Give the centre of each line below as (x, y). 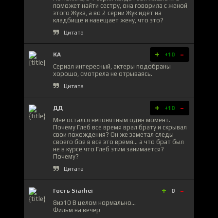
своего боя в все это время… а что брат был (118, 142)
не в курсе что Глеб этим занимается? (109, 149)
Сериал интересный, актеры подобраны (112, 66)
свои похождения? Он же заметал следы (113, 134)
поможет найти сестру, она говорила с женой (120, 5)
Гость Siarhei (73, 191)
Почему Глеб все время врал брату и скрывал (120, 127)
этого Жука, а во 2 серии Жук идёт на (107, 13)
